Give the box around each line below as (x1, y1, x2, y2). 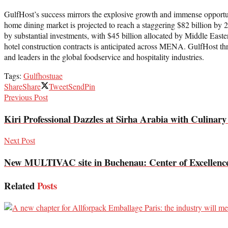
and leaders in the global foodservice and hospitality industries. (4, 51, 204, 62)
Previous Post (4, 91, 48, 102)
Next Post (4, 135, 35, 146)
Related (4, 178, 35, 192)
